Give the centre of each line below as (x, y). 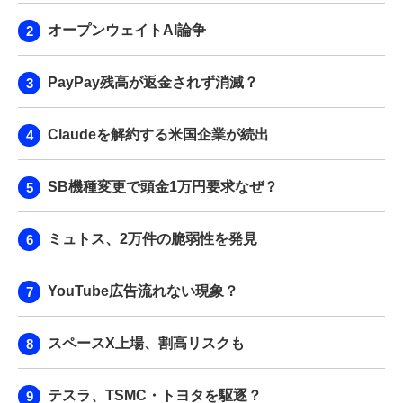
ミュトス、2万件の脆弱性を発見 (152, 238)
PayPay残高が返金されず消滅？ (153, 82)
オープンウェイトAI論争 (127, 30)
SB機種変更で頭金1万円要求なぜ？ (163, 186)
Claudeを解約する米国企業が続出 (158, 134)
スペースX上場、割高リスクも (146, 343)
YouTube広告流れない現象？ (143, 291)
